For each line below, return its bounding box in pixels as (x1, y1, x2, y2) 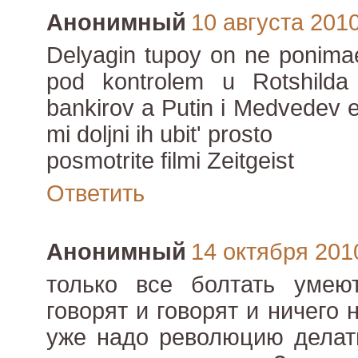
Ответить (46, 181, 145, 207)
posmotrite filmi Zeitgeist (46, 148, 294, 174)
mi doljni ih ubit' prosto (46, 121, 272, 148)
